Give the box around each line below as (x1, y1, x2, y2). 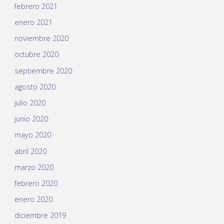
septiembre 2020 (14, 65, 72, 75)
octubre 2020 (14, 49, 58, 59)
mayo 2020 (14, 130, 51, 140)
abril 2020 (14, 146, 46, 156)
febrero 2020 (14, 178, 57, 188)
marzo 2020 (14, 162, 53, 172)
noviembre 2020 (14, 33, 68, 43)
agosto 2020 (14, 81, 55, 91)
